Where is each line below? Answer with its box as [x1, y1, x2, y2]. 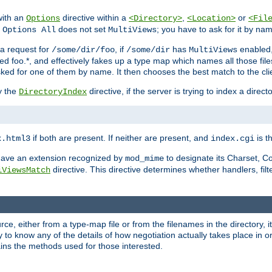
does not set [56, 24, 108, 35]
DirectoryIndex [19, 87, 87, 97]
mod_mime [125, 154, 164, 164]
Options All [2, 25, 56, 35]
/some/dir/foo [52, 45, 115, 55]
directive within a [60, 13, 129, 23]
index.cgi [211, 134, 254, 144]
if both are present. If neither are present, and [30, 133, 211, 143]
